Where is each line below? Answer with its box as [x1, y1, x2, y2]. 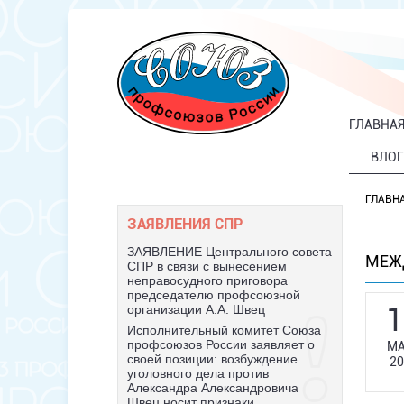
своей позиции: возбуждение [126, 352, 298, 366]
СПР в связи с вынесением [126, 259, 287, 273]
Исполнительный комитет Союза [126, 323, 321, 337]
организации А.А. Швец [126, 302, 265, 317]
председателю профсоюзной [126, 288, 300, 302]
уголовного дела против [126, 366, 269, 381]
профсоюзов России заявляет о [126, 337, 315, 352]
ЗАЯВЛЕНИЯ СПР [126, 214, 243, 233]
